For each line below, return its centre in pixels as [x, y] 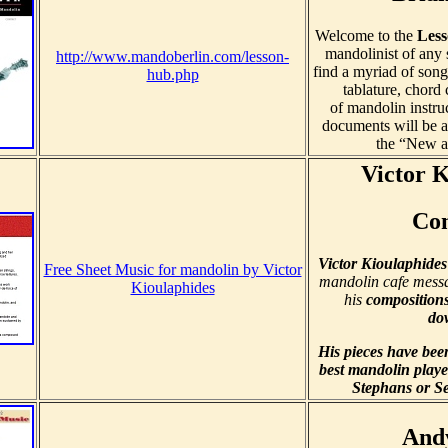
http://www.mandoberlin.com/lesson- [172, 57]
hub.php [172, 75]
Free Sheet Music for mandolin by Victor [172, 270]
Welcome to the [365, 36]
